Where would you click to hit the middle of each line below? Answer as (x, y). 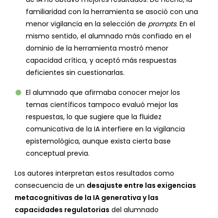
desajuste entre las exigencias (141, 186)
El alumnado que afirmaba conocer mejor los (103, 93)
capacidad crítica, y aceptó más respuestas (101, 61)
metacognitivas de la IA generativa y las (87, 198)
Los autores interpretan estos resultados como (94, 173)
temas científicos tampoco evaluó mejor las (102, 105)
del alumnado (134, 210)
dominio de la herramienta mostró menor (97, 48)
